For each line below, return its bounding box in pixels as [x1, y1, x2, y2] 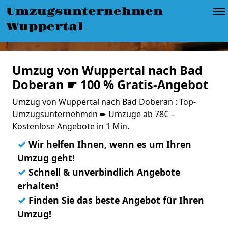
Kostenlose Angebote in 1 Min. [12, 121, 129, 132]
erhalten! [17, 180, 59, 192]
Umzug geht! [17, 152, 75, 164]
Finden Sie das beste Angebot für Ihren [26, 194, 204, 206]
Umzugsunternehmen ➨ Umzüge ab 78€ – [12, 108, 175, 120]
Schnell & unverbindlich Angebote [26, 166, 180, 178]
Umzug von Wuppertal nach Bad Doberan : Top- [12, 96, 196, 107]
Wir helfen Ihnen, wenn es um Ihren [26, 138, 191, 150]
